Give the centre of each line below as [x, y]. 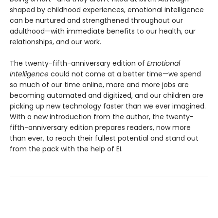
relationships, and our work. [56, 42]
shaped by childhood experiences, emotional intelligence [107, 9]
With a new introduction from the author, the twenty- [102, 117]
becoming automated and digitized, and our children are [107, 95]
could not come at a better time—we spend [125, 74]
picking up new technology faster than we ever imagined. [108, 106]
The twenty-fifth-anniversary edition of [78, 63]
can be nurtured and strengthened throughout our [96, 20]
